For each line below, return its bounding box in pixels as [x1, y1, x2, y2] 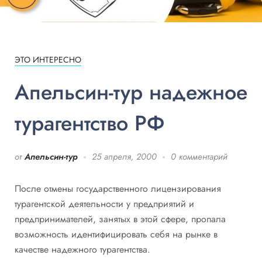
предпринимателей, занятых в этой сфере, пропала [15, 212, 226, 226]
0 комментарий [171, 150, 227, 163]
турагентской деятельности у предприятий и [15, 197, 194, 211]
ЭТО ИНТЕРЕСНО [15, 54, 81, 65]
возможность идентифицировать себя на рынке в [15, 227, 218, 241]
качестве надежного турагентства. [15, 243, 150, 256]
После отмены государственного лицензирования [15, 182, 221, 195]
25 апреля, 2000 [92, 150, 157, 163]
